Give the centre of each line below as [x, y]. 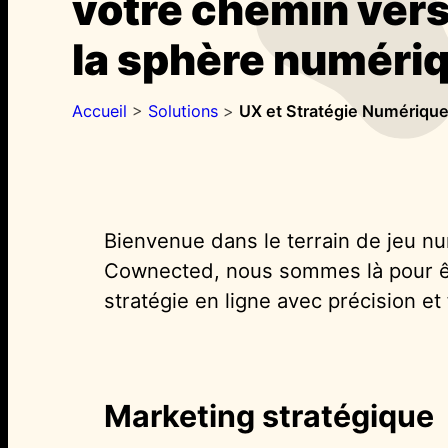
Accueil [99, 110]
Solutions [183, 110]
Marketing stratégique [269, 416]
